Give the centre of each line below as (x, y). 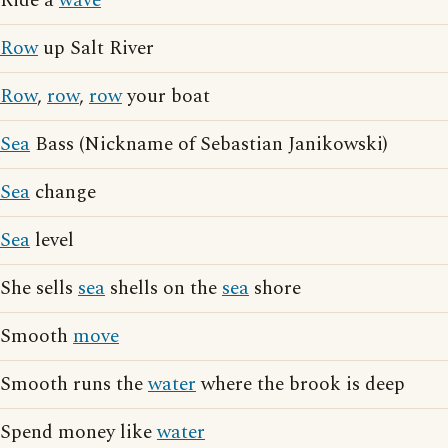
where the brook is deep (300, 385)
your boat (166, 97)
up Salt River (96, 49)
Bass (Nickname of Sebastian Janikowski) (209, 145)
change (63, 193)
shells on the (163, 289)
